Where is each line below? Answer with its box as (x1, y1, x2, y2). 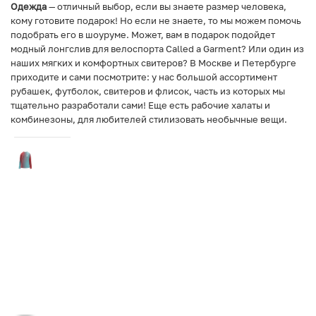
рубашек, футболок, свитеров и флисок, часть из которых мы (11, 85, 285, 97)
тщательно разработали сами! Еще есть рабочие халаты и (11, 99, 270, 111)
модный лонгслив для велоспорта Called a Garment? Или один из (11, 42, 304, 54)
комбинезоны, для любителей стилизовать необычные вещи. (11, 113, 287, 125)
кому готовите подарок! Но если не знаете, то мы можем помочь (11, 14, 301, 26)
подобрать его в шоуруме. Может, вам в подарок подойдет (11, 28, 275, 40)
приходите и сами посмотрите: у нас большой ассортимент (11, 71, 277, 83)
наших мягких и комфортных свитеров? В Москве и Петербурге (11, 56, 296, 68)
